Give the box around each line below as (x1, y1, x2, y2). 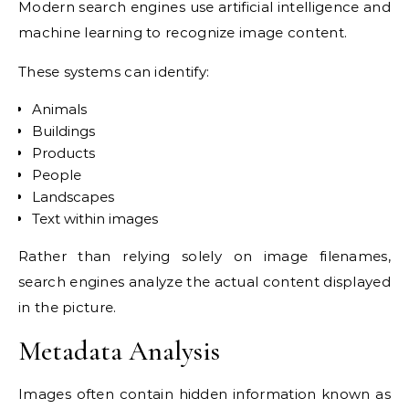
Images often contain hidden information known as (18, 385, 391, 404)
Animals (32, 100, 87, 119)
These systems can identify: (18, 63, 210, 81)
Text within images (32, 210, 158, 228)
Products (32, 144, 95, 163)
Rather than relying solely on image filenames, (18, 247, 391, 266)
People (32, 166, 81, 184)
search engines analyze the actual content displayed (18, 273, 391, 291)
